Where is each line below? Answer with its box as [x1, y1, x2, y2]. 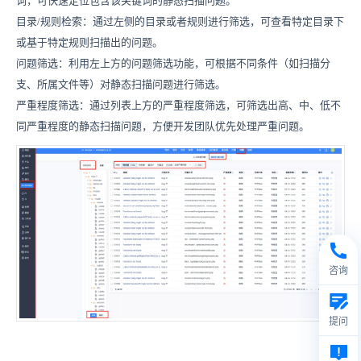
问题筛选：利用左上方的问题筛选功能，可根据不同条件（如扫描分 [16, 57, 330, 70]
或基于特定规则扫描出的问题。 [16, 36, 163, 49]
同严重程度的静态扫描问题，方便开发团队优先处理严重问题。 [16, 120, 309, 133]
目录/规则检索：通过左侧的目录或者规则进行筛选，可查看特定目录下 [16, 15, 344, 28]
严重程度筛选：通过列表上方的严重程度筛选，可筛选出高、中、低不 [16, 99, 341, 112]
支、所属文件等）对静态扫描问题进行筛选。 [16, 78, 226, 91]
